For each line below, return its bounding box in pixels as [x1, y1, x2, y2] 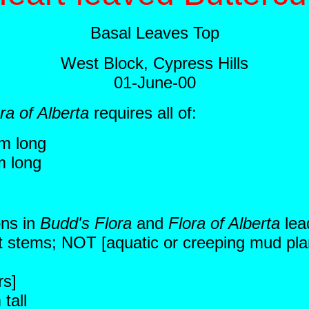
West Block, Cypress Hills [61, 54, 248, 72]
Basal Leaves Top [90, 23, 219, 42]
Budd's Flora [40, 214, 132, 232]
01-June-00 [113, 73, 196, 92]
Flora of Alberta [168, 214, 280, 232]
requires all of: [89, 103, 197, 122]
